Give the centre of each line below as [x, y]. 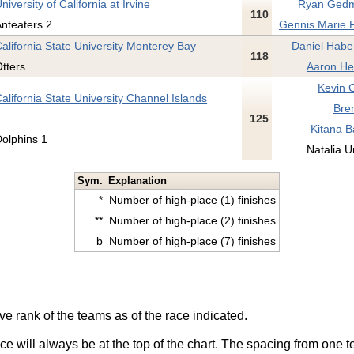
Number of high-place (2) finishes [192, 220]
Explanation [138, 180]
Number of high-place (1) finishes [192, 200]
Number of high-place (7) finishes [192, 241]
